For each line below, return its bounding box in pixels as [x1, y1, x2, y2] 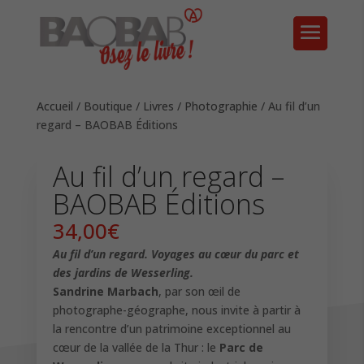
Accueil [36, 98, 73, 114]
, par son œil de [158, 283, 240, 299]
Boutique [83, 98, 132, 114]
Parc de [219, 339, 263, 355]
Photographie [184, 98, 258, 114]
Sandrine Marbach [52, 283, 158, 299]
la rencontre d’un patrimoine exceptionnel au [52, 320, 291, 336]
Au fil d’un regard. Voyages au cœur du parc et [52, 245, 299, 262]
